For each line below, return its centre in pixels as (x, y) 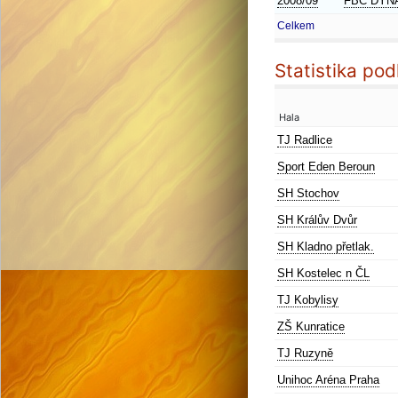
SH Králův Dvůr (317, 220)
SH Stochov (308, 193)
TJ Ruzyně (305, 353)
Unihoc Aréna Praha (328, 380)
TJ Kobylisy (308, 300)
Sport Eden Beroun (326, 167)
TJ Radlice (305, 140)
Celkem (296, 26)
